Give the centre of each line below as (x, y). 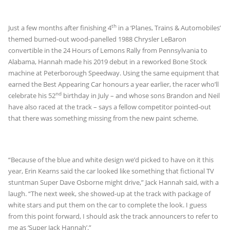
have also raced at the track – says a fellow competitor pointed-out (110, 107)
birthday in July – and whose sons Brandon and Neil (141, 95)
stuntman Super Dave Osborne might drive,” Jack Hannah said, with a (113, 182)
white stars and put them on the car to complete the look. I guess (108, 205)
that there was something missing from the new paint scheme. (103, 118)
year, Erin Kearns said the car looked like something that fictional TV (111, 171)
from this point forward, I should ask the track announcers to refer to (113, 216)
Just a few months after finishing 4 (60, 27)
